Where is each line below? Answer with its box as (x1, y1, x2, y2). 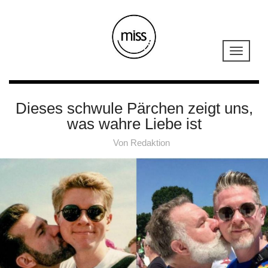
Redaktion (130, 137, 170, 148)
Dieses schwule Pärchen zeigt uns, (15, 99, 253, 117)
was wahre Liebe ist (66, 114, 202, 133)
